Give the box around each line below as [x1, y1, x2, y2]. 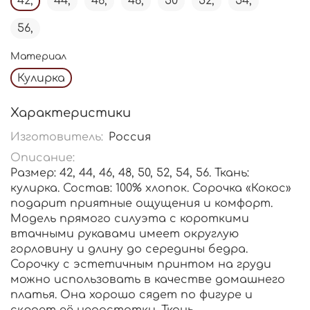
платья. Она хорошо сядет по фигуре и [10, 289, 253, 302]
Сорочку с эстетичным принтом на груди [10, 258, 271, 271]
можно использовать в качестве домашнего [10, 273, 285, 286]
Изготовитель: [10, 131, 103, 144]
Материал [10, 51, 66, 62]
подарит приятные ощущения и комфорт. [10, 197, 273, 210]
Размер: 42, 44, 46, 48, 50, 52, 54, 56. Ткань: [10, 167, 249, 180]
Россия [109, 131, 152, 144]
